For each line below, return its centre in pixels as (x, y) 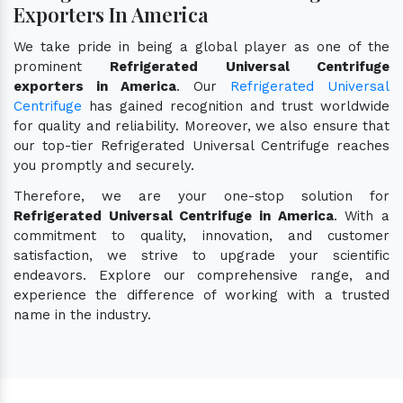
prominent (62, 66)
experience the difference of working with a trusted (201, 295)
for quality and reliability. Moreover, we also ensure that (201, 125)
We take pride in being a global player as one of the (201, 46)
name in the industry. (82, 314)
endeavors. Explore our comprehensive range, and (201, 275)
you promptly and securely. (104, 165)
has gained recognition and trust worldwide (236, 106)
